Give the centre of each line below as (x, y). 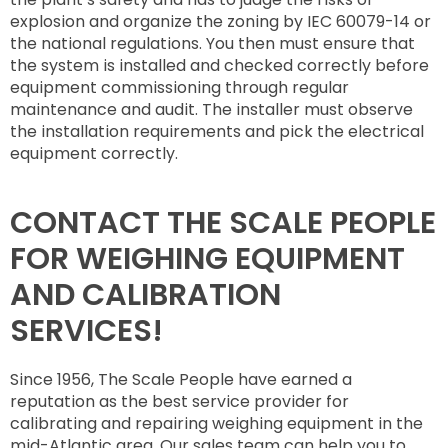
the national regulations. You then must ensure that (212, 44)
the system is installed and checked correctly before (219, 66)
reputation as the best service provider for (179, 402)
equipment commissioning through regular (179, 88)
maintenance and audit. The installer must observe (211, 110)
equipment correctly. (94, 154)
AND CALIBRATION (145, 295)
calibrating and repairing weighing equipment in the (216, 424)
